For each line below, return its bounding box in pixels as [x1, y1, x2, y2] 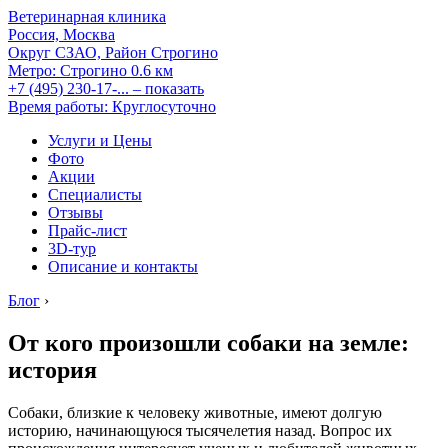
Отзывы [48, 204, 103, 221]
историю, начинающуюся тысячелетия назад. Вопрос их [8, 421, 392, 439]
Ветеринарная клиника [8, 8, 166, 25]
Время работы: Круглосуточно [8, 98, 216, 115]
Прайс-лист [48, 222, 127, 239]
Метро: [8, 62, 56, 79]
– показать [133, 80, 204, 97]
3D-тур [48, 240, 96, 257]
